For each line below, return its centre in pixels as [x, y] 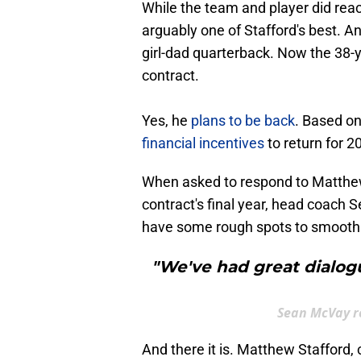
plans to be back [241, 121]
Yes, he [165, 121]
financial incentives [203, 143]
